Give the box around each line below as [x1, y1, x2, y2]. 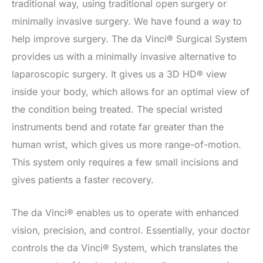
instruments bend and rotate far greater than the [12, 121, 224, 133]
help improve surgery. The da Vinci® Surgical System [12, 33, 247, 45]
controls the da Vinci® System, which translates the [12, 241, 238, 254]
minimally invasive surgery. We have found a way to [12, 15, 242, 28]
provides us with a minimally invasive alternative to [12, 50, 237, 63]
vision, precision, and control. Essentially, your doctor [12, 224, 250, 236]
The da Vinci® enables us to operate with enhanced [12, 206, 239, 218]
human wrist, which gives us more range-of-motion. [12, 139, 241, 151]
